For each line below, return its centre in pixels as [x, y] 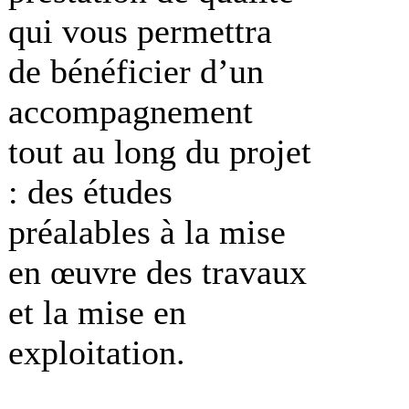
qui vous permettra [140, 31]
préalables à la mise [147, 231]
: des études [90, 191]
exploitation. [97, 352]
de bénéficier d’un [136, 71]
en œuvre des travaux [157, 272]
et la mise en [97, 312]
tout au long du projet [160, 151]
